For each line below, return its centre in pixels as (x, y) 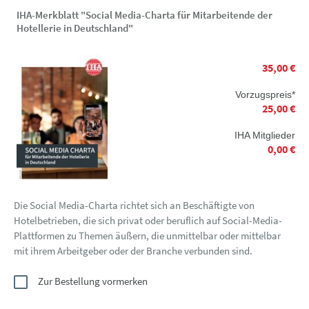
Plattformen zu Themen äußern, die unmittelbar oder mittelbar (147, 235)
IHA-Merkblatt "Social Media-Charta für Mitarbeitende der (144, 14)
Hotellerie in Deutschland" (75, 28)
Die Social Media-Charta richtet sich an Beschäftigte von (134, 205)
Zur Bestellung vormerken (93, 281)
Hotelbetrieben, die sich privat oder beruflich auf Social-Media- (148, 220)
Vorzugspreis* (265, 94)
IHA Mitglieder (265, 135)
